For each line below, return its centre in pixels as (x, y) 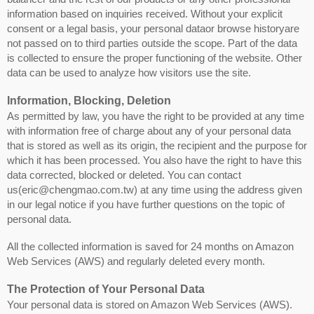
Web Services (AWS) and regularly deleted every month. (136, 261)
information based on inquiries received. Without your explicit (145, 13)
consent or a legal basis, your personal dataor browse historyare (153, 28)
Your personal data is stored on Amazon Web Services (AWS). (150, 304)
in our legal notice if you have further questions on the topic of (146, 204)
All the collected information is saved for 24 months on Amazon (150, 246)
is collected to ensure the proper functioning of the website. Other (155, 57)
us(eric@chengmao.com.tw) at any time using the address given (155, 189)
